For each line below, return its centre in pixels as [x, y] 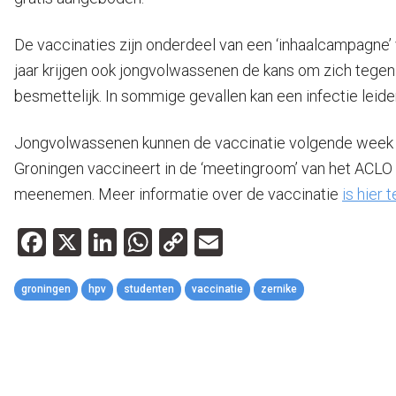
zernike [279, 289]
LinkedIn [168, 242]
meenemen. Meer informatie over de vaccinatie [178, 194]
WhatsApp [217, 242]
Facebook [105, 242]
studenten [149, 289]
